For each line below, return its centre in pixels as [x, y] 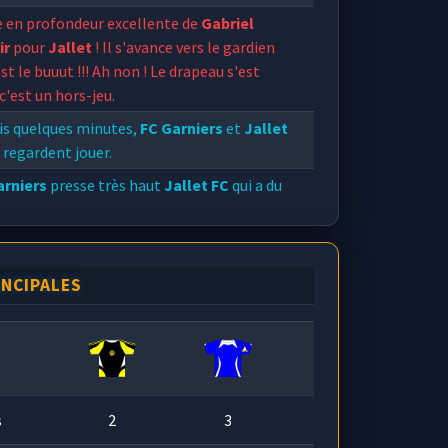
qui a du [256, 185]
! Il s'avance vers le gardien [184, 47]
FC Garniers [182, 128]
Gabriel [228, 23]
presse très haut [106, 185]
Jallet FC [197, 185]
